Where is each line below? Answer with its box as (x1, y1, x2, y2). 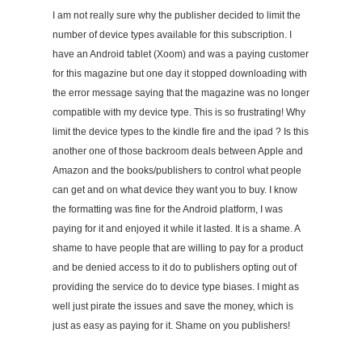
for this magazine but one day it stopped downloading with (53, 67, 307, 79)
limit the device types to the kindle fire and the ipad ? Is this (53, 125, 309, 137)
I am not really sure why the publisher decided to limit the (53, 9, 301, 21)
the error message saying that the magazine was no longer (53, 86, 309, 99)
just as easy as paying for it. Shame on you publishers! (53, 319, 290, 331)
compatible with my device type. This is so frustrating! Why (53, 106, 305, 118)
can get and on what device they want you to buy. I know (53, 183, 297, 196)
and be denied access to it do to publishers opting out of (53, 261, 297, 273)
